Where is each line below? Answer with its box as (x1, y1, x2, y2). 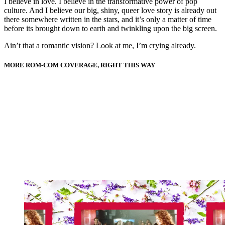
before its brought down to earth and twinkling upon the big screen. (4, 24, 217, 33)
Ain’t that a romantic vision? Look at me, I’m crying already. (4, 41, 196, 50)
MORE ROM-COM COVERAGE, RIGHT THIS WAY (4, 61, 155, 69)
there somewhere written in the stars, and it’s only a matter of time (4, 15, 211, 24)
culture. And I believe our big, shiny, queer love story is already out (4, 6, 216, 15)
